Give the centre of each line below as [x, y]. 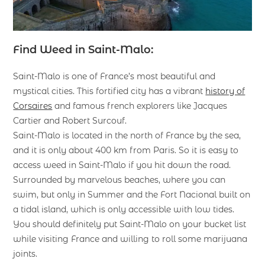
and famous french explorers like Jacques [140, 106]
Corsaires [33, 106]
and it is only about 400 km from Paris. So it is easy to [126, 150]
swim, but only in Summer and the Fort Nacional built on [132, 194]
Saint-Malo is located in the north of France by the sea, [127, 135]
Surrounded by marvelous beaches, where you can [119, 180]
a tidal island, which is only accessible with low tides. [124, 209]
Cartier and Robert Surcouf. [70, 120]
